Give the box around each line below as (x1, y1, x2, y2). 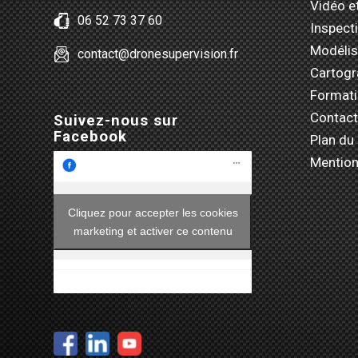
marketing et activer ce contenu (73, 225, 233, 238)
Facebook (54, 128, 127, 146)
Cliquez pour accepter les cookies (67, 206, 238, 220)
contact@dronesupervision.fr (78, 46, 238, 62)
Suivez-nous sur (54, 112, 178, 130)
